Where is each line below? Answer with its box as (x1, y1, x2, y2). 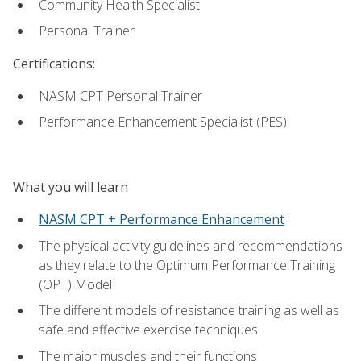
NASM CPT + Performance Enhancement (39, 210, 284, 229)
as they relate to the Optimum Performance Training (39, 255, 335, 274)
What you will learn (13, 177, 128, 196)
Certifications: (13, 54, 95, 73)
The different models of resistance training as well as (39, 301, 339, 320)
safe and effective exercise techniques (39, 321, 258, 339)
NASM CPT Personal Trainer (39, 86, 202, 105)
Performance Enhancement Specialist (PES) (39, 113, 287, 131)
